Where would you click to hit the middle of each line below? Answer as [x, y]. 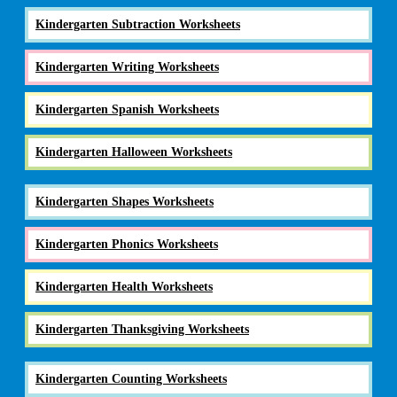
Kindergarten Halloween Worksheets [134, 152]
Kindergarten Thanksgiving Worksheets [142, 329]
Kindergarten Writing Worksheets [127, 66]
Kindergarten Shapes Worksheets [125, 201]
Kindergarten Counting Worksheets [131, 378]
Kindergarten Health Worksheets [124, 286]
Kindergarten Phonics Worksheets [127, 244]
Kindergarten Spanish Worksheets [127, 109]
